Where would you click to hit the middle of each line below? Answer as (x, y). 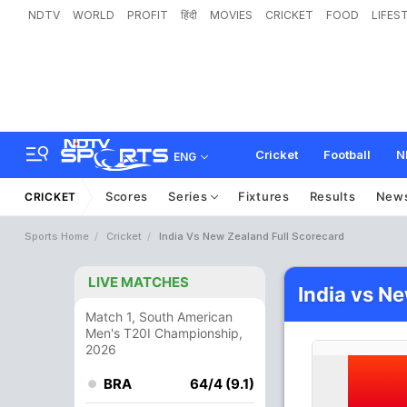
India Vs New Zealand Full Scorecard (252, 236)
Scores (127, 196)
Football (347, 154)
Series (190, 196)
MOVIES (231, 15)
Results (333, 196)
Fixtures (264, 196)
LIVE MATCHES (139, 282)
